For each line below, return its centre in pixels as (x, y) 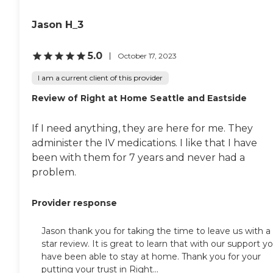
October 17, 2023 (147, 55)
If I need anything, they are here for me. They (142, 129)
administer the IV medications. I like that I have (144, 143)
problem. (54, 172)
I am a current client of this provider (100, 78)
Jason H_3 (58, 25)
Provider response (74, 203)
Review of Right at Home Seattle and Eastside (139, 98)
